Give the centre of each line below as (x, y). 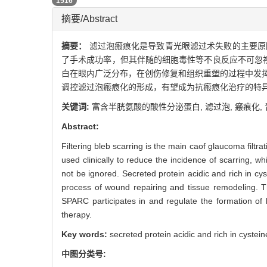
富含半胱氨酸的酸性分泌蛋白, (148, 174)
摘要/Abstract (89, 86)
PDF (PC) (91, 45)
